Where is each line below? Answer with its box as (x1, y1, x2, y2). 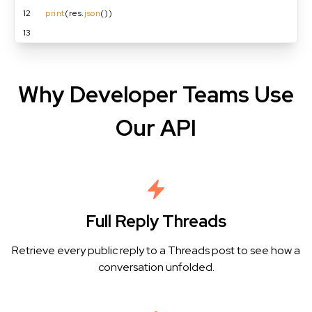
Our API (116, 113, 196, 143)
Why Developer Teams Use (18, 79, 294, 109)
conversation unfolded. (97, 260, 214, 274)
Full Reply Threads (86, 210, 226, 232)
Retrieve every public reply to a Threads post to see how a (12, 243, 300, 258)
